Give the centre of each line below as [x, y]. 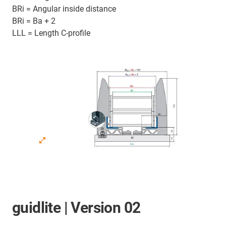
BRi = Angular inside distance [64, 9]
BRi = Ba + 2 [34, 21]
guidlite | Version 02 [76, 208]
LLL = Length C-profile [51, 33]
